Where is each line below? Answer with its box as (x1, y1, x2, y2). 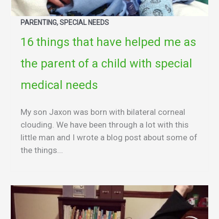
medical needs (21, 78, 98, 92)
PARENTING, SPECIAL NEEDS (21, 19, 109, 27)
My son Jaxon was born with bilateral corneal (21, 107, 185, 117)
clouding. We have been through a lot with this (21, 120, 189, 130)
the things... (21, 145, 63, 155)
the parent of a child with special (21, 57, 192, 71)
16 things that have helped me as (21, 35, 196, 49)
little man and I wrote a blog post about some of (21, 132, 197, 143)
